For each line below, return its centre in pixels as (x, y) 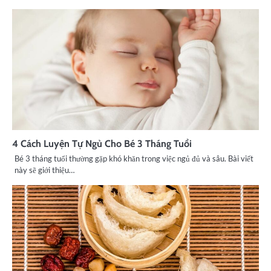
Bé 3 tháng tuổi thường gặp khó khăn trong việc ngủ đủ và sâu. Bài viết (134, 158)
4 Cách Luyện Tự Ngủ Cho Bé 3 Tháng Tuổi (102, 143)
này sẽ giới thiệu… (44, 170)
